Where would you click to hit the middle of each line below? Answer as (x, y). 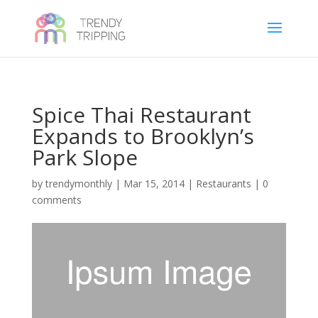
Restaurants (223, 183)
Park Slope (84, 157)
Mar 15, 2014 (154, 183)
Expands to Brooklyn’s (143, 136)
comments (56, 200)
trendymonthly (78, 183)
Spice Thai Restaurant (141, 115)
